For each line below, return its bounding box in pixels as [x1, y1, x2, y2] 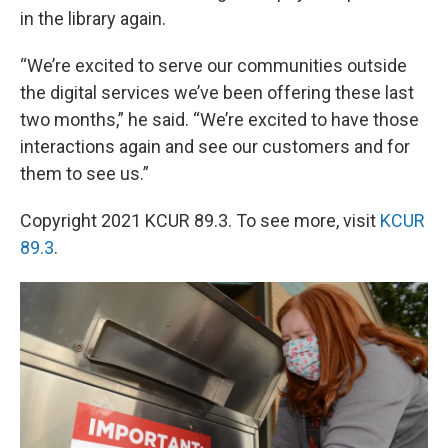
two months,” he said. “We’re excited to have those [20, 109, 419, 130]
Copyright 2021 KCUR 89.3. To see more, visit [20, 210, 380, 231]
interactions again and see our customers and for [20, 136, 410, 157]
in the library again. [20, 8, 166, 29]
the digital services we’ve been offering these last [20, 82, 414, 103]
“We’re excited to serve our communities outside [20, 55, 407, 76]
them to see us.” [20, 163, 149, 184]
